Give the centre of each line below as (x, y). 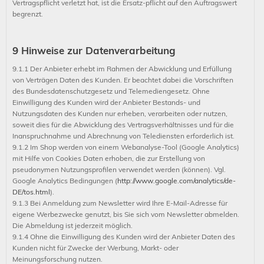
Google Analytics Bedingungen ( (65, 181)
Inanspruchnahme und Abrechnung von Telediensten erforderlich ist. (123, 136)
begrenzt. (28, 14)
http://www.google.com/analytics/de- (176, 181)
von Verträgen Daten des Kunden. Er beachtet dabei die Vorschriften (123, 80)
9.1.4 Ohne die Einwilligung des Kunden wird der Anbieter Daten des (124, 237)
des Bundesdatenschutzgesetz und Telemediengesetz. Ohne (111, 91)
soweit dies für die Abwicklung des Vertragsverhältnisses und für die (123, 125)
